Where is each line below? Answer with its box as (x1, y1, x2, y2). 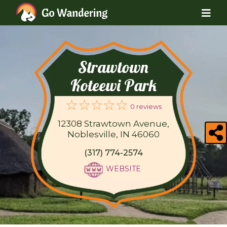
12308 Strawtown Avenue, (57, 119, 169, 129)
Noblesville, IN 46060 (67, 129, 160, 140)
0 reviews (130, 102, 162, 111)
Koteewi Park (70, 74, 157, 95)
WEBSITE (105, 164, 141, 174)
